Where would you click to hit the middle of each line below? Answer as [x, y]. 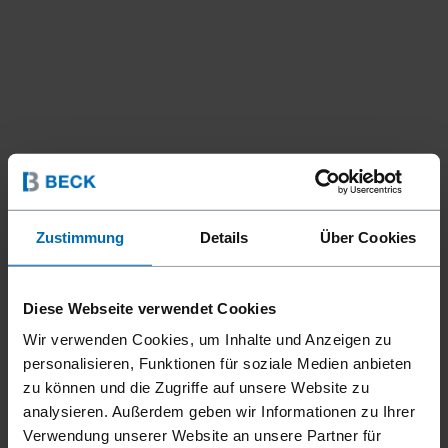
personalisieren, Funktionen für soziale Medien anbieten [217, 363]
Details [224, 237]
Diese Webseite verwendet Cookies [149, 308]
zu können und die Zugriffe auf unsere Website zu [196, 387]
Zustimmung [80, 237]
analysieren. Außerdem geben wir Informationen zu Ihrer [219, 411]
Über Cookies [368, 237]
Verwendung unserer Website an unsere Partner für [202, 435]
